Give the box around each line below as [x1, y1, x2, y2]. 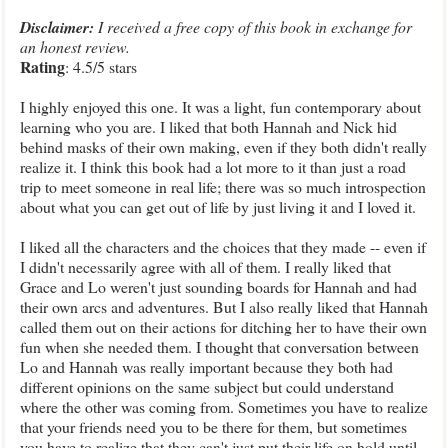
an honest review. [20, 36, 130, 57]
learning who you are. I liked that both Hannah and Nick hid [20, 116, 397, 137]
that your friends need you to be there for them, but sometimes [20, 416, 407, 437]
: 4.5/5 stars [65, 56, 137, 77]
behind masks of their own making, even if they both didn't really [20, 136, 427, 157]
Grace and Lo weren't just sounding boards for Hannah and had [20, 276, 417, 297]
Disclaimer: [20, 16, 94, 38]
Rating [20, 55, 65, 78]
